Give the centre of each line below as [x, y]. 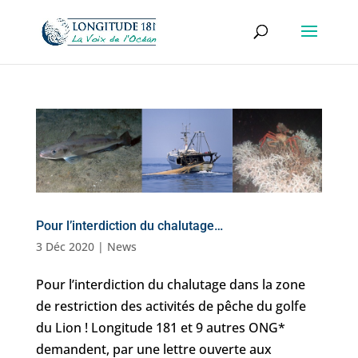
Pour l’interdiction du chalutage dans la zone [170, 285]
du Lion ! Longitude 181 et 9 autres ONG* [160, 328]
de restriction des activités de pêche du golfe [171, 306]
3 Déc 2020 [65, 247]
